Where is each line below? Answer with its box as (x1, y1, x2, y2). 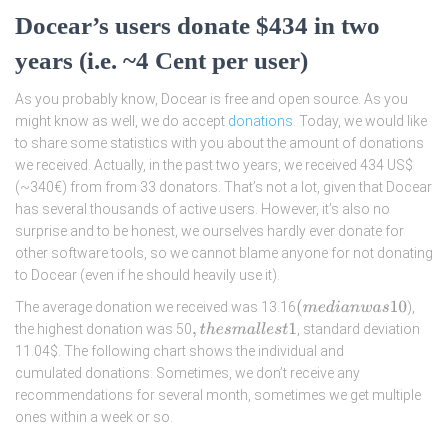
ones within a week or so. (15, 409, 173, 426)
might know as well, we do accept (15, 113, 228, 129)
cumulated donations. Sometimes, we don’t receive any (15, 365, 360, 382)
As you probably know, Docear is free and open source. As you (15, 91, 408, 107)
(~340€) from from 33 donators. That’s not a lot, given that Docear (15, 179, 432, 195)
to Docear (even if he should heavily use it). (15, 267, 280, 283)
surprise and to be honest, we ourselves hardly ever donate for (15, 223, 404, 239)
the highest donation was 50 (15, 321, 192, 338)
